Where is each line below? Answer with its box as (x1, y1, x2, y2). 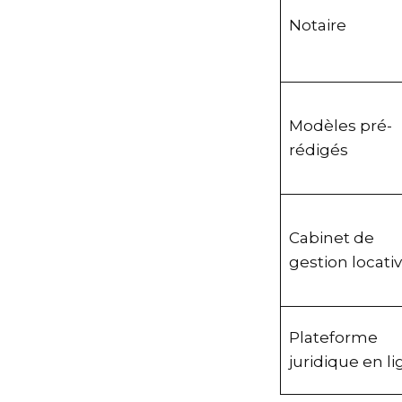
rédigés (295, 140, 355, 159)
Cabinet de (295, 228, 381, 247)
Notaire (295, 15, 354, 34)
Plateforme (295, 328, 385, 346)
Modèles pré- (295, 116, 399, 135)
